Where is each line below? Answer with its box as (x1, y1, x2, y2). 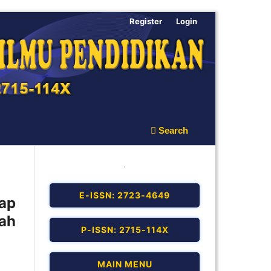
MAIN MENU (97, 258, 152, 269)
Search (156, 125, 188, 135)
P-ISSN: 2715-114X (80, 224, 169, 235)
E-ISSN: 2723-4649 (79, 189, 170, 200)
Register (129, 16, 163, 26)
